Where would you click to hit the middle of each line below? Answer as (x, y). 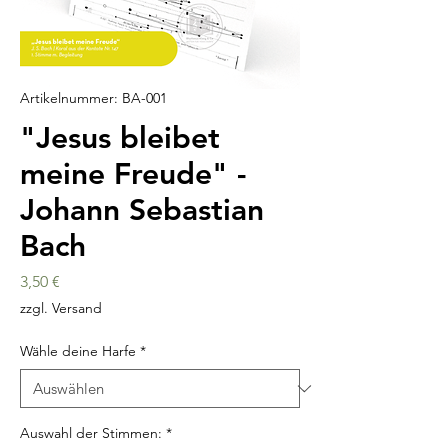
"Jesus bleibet (120, 138)
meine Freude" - (133, 174)
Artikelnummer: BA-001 (93, 98)
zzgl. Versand (61, 308)
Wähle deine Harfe (78, 351)
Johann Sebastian (142, 210)
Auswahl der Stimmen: (91, 433)
